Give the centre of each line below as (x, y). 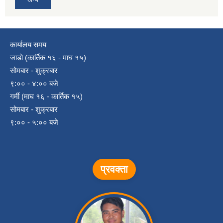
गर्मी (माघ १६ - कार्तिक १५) (46, 97)
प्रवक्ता (114, 169)
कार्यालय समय (28, 45)
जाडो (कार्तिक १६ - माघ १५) (48, 58)
